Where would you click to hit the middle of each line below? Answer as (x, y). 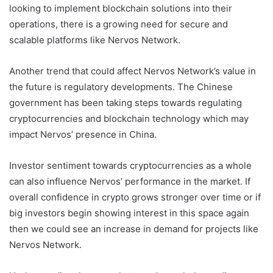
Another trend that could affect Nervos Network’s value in (133, 71)
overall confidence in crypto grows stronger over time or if (135, 197)
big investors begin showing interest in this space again (129, 213)
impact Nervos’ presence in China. (83, 134)
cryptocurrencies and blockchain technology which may (129, 118)
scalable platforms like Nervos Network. (95, 40)
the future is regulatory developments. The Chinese (121, 87)
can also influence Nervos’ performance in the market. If (130, 181)
